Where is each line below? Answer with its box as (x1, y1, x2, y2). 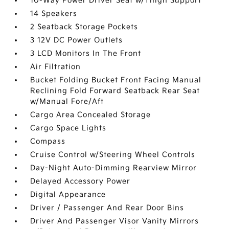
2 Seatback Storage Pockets (30, 22, 139, 31)
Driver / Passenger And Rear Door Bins (30, 203, 185, 212)
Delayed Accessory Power (30, 177, 131, 186)
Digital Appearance (30, 190, 106, 199)
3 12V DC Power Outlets (30, 36, 123, 44)
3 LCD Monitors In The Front (30, 49, 142, 58)
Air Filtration (30, 62, 81, 71)
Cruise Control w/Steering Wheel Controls (30, 150, 196, 159)
